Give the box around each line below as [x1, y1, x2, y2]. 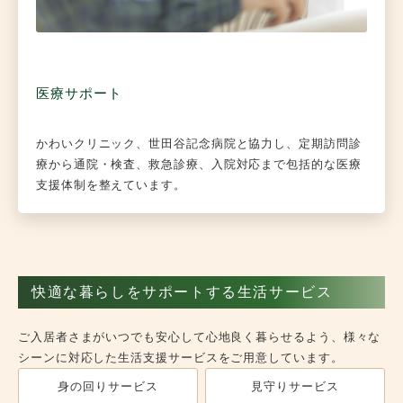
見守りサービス [251, 379, 339, 393]
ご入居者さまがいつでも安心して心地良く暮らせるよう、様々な [18, 329, 381, 344]
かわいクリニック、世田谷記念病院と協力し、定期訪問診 [36, 136, 362, 150]
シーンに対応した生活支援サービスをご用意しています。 [18, 350, 344, 364]
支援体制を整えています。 [36, 177, 186, 192]
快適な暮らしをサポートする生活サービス [31, 283, 333, 300]
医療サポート [36, 85, 122, 101]
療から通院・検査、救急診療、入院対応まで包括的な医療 [36, 157, 362, 171]
